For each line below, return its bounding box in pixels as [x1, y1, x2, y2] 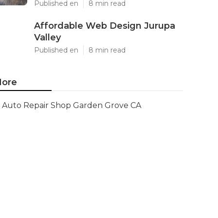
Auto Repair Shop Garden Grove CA [2, 101, 141, 110]
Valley [34, 32, 61, 43]
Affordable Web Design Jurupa [34, 20, 175, 31]
